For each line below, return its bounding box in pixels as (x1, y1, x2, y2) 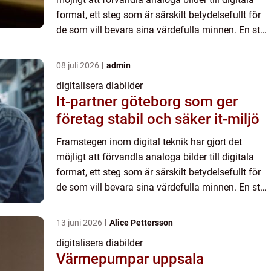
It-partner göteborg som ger (56, 93, 238, 111)
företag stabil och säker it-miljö (56, 111, 260, 128)
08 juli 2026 (56, 60, 101, 71)
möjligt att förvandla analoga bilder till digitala (56, 151, 254, 163)
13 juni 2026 (56, 218, 104, 228)
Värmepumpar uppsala (56, 250, 204, 268)
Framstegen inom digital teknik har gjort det (56, 136, 242, 148)
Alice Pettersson (109, 218, 173, 228)
